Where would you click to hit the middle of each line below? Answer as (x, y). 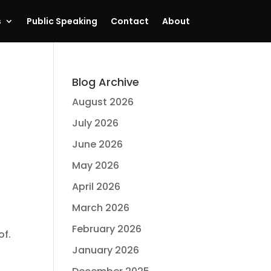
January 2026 (106, 250)
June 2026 (98, 144)
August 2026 (103, 102)
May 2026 (96, 165)
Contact (129, 21)
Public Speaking (62, 21)
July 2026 (96, 123)
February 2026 (107, 229)
